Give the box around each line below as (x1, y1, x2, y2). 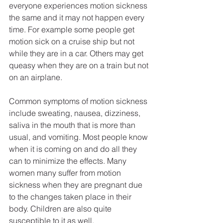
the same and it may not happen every (9, 12, 146, 23)
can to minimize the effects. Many (9, 156, 128, 166)
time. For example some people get (9, 24, 136, 35)
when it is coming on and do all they (9, 144, 139, 154)
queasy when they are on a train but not (9, 60, 150, 71)
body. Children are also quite (9, 204, 113, 214)
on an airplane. (9, 72, 62, 83)
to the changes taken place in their (9, 192, 133, 202)
